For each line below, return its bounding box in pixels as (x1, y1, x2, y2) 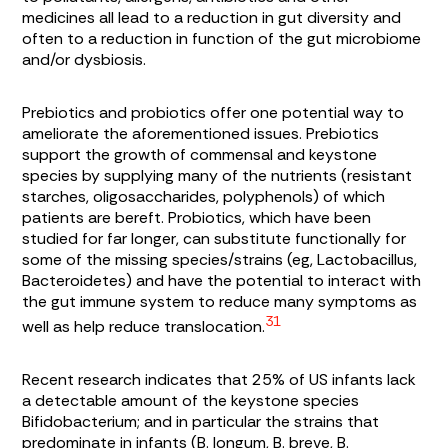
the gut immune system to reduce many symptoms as (22, 291, 418, 313)
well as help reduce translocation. (22, 316, 266, 338)
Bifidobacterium (22, 411, 138, 433)
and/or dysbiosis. (22, 49, 147, 71)
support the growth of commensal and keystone (22, 144, 378, 166)
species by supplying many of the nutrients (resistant (22, 165, 413, 187)
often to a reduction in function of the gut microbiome (22, 28, 422, 50)
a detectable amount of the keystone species (22, 390, 360, 412)
